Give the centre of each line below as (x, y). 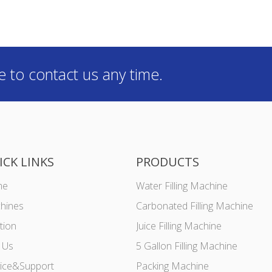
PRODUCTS (168, 162)
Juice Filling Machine (179, 226)
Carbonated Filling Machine (195, 206)
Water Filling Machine (182, 186)
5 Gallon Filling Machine (187, 246)
